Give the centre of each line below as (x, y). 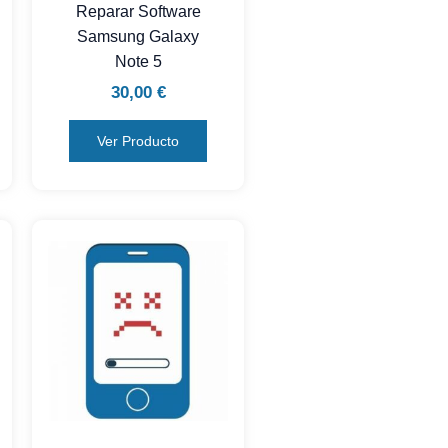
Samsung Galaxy (138, 37)
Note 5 (138, 62)
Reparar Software (138, 12)
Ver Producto (138, 140)
